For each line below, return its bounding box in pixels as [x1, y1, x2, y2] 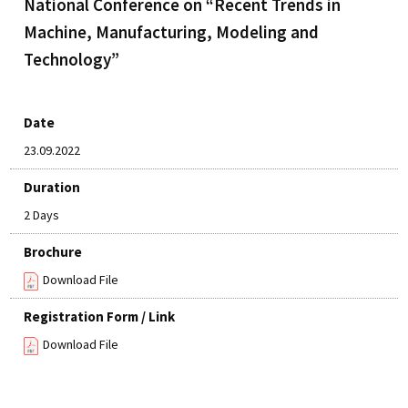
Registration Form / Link [24, 308, 176, 325]
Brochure [24, 243, 83, 260]
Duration [24, 178, 81, 196]
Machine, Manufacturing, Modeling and [24, 21, 320, 43]
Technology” [24, 48, 120, 70]
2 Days [24, 207, 60, 223]
